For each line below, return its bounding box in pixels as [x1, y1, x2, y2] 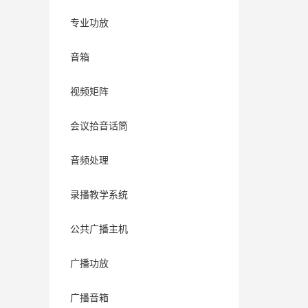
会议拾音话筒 [70, 121, 128, 131]
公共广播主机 [70, 224, 128, 234]
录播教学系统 [70, 190, 128, 200]
